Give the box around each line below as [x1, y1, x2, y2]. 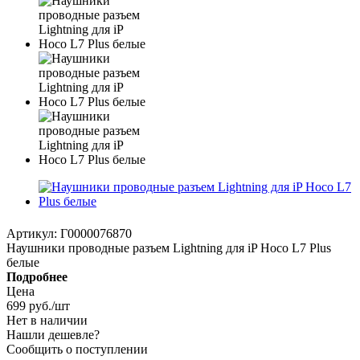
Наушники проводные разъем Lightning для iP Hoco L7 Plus [6, 240, 331, 255]
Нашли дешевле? [6, 327, 100, 342]
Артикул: [6, 226, 57, 240]
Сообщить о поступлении [6, 342, 148, 356]
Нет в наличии [6, 313, 88, 327]
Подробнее [6, 269, 67, 284]
